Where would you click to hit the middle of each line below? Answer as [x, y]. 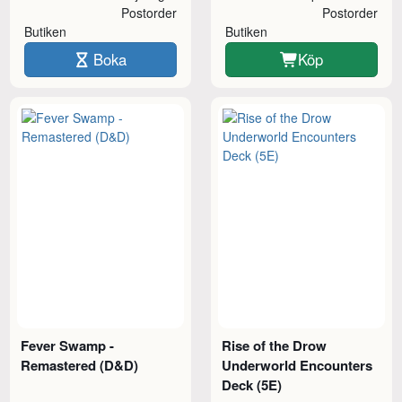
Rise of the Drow [275, 345]
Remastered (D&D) [80, 365]
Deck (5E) [252, 385]
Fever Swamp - [68, 345]
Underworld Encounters [297, 365]
